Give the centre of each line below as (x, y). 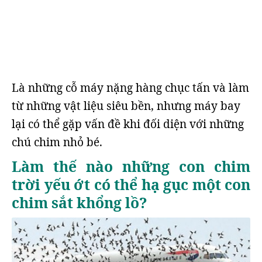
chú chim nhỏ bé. (57, 142)
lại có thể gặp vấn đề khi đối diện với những (128, 124)
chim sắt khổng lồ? (80, 203)
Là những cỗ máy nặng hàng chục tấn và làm (130, 88)
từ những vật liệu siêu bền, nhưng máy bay (126, 106)
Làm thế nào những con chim (131, 166)
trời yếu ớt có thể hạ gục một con (131, 185)
